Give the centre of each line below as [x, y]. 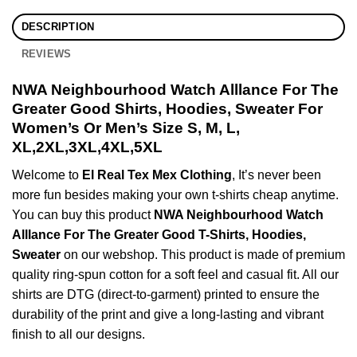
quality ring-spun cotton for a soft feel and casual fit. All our [175, 274]
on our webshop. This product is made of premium [203, 254]
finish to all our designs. [78, 334]
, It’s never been [277, 175]
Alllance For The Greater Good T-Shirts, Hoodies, [159, 234]
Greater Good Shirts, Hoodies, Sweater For [167, 108]
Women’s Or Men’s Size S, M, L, [126, 127]
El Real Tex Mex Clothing [157, 175]
